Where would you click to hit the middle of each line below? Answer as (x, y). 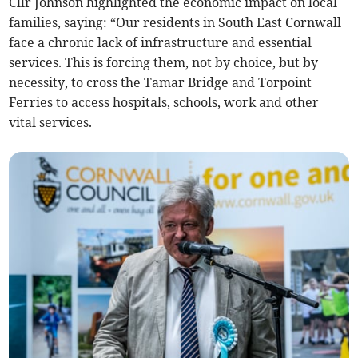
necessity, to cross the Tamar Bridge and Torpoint (161, 83)
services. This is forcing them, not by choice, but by (164, 63)
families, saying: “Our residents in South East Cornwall (175, 23)
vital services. (51, 123)
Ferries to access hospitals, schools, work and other (164, 103)
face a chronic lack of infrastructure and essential (161, 43)
